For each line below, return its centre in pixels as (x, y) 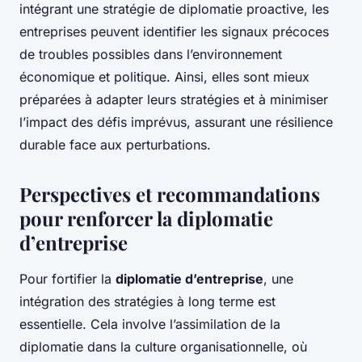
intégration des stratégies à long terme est (147, 302)
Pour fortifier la (67, 279)
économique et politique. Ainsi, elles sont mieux (164, 77)
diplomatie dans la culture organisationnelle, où (163, 347)
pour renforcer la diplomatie (146, 219)
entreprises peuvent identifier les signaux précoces (174, 32)
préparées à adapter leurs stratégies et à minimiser (174, 100)
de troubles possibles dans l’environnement (151, 55)
